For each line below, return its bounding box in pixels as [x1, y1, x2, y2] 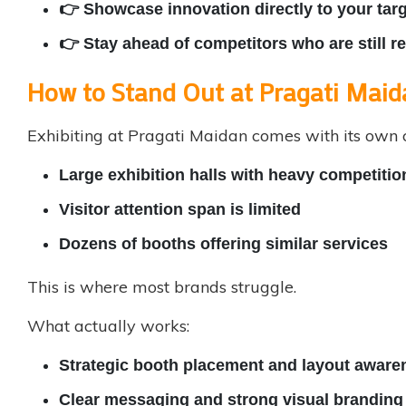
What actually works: [27, 315, 189, 337]
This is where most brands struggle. [27, 276, 296, 298]
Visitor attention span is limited [59, 200, 301, 219]
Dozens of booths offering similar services [59, 235, 388, 254]
